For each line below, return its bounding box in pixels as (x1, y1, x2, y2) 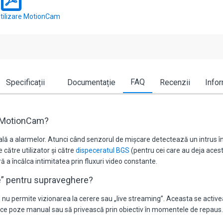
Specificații (5, 78, 45, 88)
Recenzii (159, 78, 190, 88)
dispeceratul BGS (76, 146, 129, 155)
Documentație (67, 78, 115, 88)
